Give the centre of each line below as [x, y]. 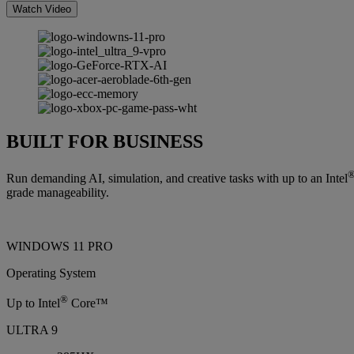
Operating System [51, 273]
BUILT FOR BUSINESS [105, 141]
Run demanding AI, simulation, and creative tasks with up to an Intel [177, 179]
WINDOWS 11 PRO [60, 247]
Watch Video [42, 9]
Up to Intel [33, 303]
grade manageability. [58, 193]
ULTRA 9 [32, 330]
